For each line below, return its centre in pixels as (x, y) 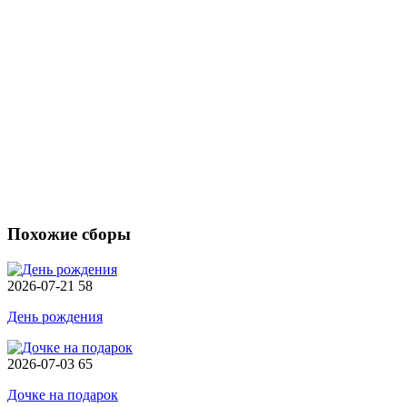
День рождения (55, 317)
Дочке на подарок (63, 395)
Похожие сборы (69, 234)
